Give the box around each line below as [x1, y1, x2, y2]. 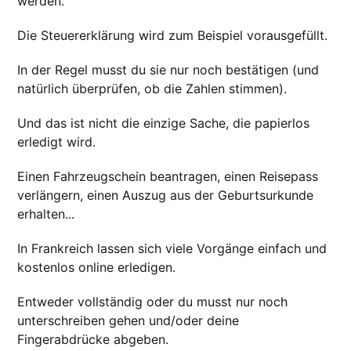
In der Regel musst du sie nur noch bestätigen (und [17, 62, 320, 78]
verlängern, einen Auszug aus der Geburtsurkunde [17, 187, 314, 204]
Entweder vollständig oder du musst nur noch [17, 294, 288, 310]
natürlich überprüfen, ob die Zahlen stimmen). [17, 81, 288, 97]
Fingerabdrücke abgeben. [17, 331, 169, 348]
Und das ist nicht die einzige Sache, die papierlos [17, 115, 310, 132]
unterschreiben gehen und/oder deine [17, 313, 240, 329]
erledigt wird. [17, 134, 96, 150]
